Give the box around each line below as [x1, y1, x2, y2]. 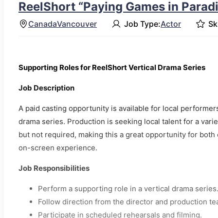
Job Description [18, 83, 74, 93]
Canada [28, 18, 57, 29]
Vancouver [57, 18, 97, 29]
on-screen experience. [18, 143, 97, 153]
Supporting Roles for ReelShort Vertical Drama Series [18, 63, 205, 73]
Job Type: [124, 18, 161, 29]
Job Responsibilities [18, 163, 90, 173]
